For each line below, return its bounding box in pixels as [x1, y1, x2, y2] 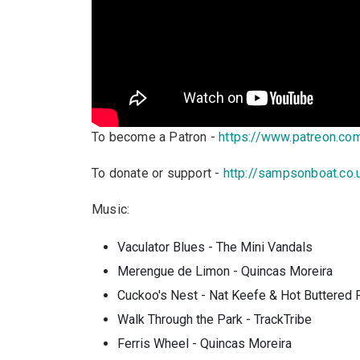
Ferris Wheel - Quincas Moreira [117, 336, 292, 351]
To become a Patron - [92, 129, 219, 145]
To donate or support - [92, 166, 223, 181]
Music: [92, 202, 130, 217]
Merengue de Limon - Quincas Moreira [117, 264, 333, 279]
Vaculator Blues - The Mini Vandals [117, 239, 313, 255]
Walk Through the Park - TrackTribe [117, 312, 312, 327]
